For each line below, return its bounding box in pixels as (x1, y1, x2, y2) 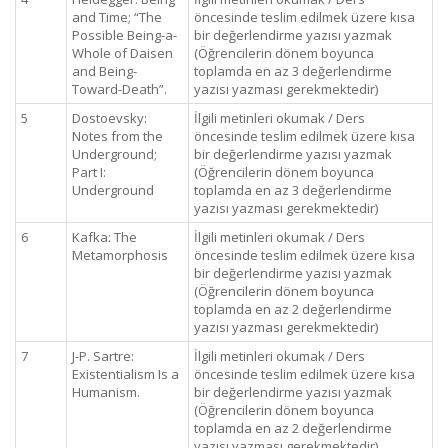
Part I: (72, 163, 106, 181)
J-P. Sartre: (72, 347, 134, 365)
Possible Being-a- (72, 26, 177, 44)
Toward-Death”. (72, 80, 167, 98)
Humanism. (72, 383, 140, 401)
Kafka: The (72, 228, 137, 246)
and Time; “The (72, 8, 162, 26)
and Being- (72, 62, 137, 80)
